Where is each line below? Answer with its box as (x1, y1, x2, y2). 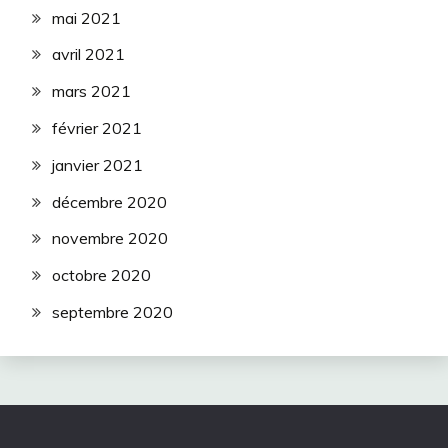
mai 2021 (52, 7, 121, 28)
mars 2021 (52, 81, 131, 102)
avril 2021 (52, 44, 125, 65)
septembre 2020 (52, 302, 173, 322)
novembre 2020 (52, 228, 168, 249)
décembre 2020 (52, 191, 167, 212)
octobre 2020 (52, 265, 151, 286)
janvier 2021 (52, 154, 143, 175)
